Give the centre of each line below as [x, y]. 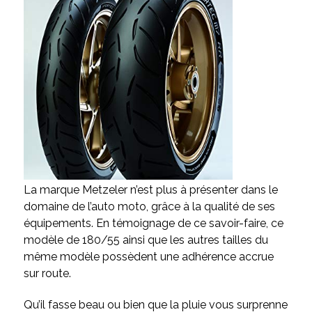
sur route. [47, 274]
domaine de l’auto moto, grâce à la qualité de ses [149, 207]
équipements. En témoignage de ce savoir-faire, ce [153, 224]
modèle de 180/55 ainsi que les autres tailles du [146, 240]
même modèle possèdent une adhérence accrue [148, 257]
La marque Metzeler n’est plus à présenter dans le [150, 190]
